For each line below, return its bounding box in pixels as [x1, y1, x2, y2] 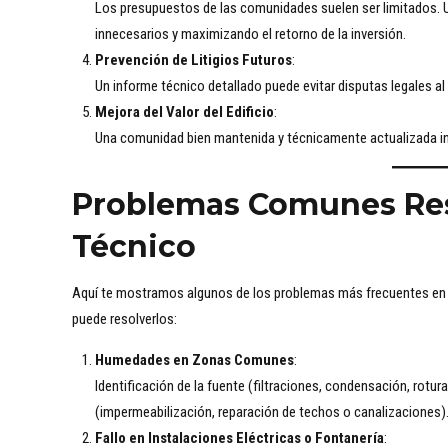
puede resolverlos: [72, 310, 177, 329]
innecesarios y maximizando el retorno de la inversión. [94, 25, 406, 44]
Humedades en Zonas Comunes [94, 351, 294, 370]
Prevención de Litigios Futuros [94, 51, 292, 70]
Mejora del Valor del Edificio [94, 103, 274, 122]
